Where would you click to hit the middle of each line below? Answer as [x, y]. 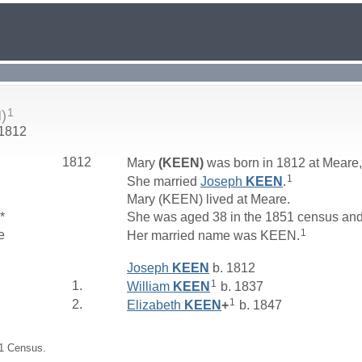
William [150, 286]
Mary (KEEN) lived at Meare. [210, 200]
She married [164, 181]
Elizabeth [156, 305]
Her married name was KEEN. [213, 235]
